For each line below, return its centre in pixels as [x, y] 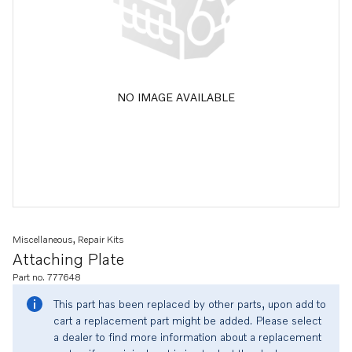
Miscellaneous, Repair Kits [68, 239]
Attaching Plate [68, 258]
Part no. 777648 [47, 277]
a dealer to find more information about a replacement [187, 337]
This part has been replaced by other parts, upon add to [190, 304]
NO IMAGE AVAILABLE [176, 97]
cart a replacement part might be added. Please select [187, 320]
